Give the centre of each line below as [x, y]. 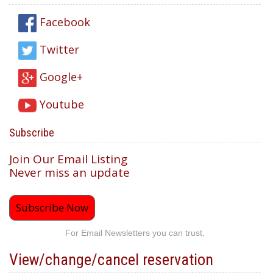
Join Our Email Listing [68, 159]
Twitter [58, 49]
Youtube [60, 104]
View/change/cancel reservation [111, 260]
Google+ [60, 76]
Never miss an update [71, 172]
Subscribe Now [52, 207]
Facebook [63, 22]
